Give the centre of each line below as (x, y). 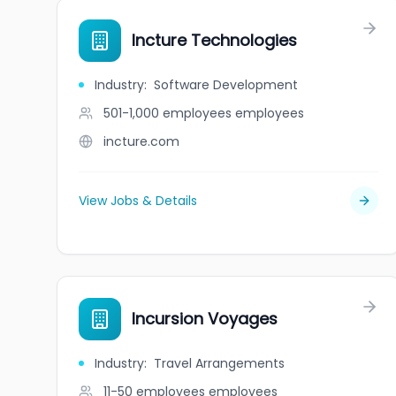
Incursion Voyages (205, 319)
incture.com (141, 141)
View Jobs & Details (138, 201)
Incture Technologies (214, 40)
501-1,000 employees (168, 113)
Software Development (226, 85)
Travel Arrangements (219, 363)
